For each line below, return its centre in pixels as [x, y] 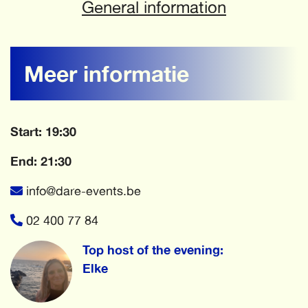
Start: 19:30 [43, 131]
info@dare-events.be [84, 190]
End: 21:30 [41, 161]
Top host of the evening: [153, 250]
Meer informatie [107, 73]
